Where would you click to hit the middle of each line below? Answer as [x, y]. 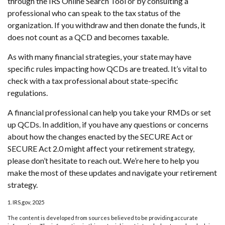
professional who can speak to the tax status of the [94, 13]
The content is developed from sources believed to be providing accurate [103, 218]
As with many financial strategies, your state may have [99, 57]
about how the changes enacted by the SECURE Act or [100, 137]
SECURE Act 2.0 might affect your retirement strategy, [101, 149]
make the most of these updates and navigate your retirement [112, 173]
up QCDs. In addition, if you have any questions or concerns [108, 125]
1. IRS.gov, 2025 [26, 202]
